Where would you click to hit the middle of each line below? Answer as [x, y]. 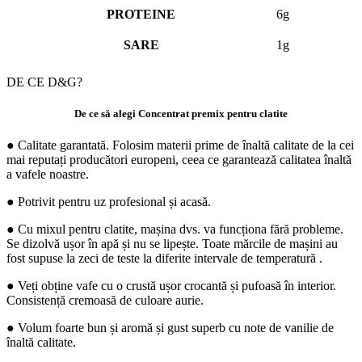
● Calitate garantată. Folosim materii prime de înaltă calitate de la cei [180, 145]
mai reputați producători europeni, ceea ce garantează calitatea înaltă [179, 160]
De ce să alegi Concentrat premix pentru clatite [181, 114]
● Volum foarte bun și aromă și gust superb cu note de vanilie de [170, 328]
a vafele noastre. [48, 175]
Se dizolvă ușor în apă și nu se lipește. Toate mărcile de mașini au [172, 244]
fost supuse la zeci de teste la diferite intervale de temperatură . [164, 259]
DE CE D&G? [44, 82]
